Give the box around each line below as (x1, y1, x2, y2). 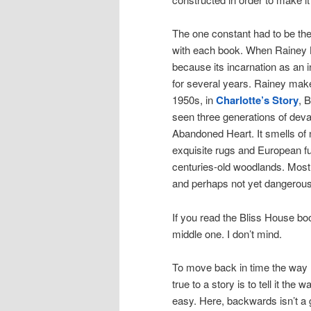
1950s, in (172, 92, 216, 108)
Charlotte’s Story (216, 92, 299, 108)
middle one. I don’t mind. (172, 226, 282, 241)
